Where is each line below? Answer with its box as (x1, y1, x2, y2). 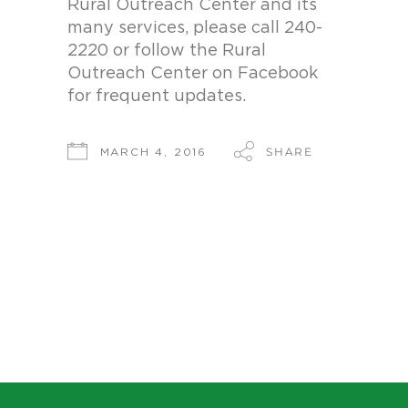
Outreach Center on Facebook (67, 66, 318, 82)
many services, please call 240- (67, 20, 322, 36)
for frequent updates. (67, 88, 246, 105)
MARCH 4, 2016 (99, 147, 208, 158)
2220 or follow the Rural (67, 43, 266, 59)
